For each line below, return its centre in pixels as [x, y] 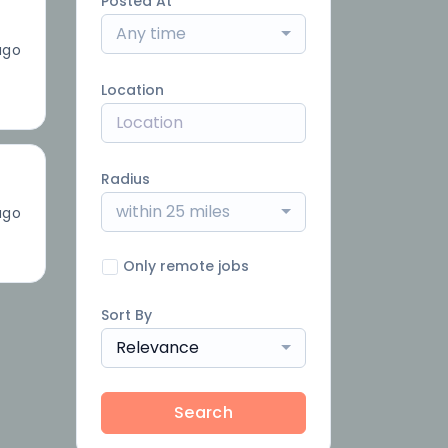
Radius [125, 179]
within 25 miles [173, 211]
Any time [151, 33]
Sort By [126, 315]
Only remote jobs [186, 266]
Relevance [157, 347]
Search [203, 412]
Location [132, 90]
